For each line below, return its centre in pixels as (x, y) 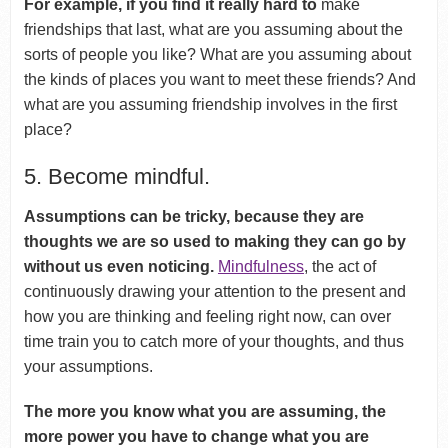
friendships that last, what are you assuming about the (213, 29)
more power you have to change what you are (196, 436)
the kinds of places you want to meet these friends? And (219, 79)
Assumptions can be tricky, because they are (193, 216)
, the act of (339, 266)
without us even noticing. (118, 266)
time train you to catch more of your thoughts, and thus (213, 341)
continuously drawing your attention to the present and (214, 291)
